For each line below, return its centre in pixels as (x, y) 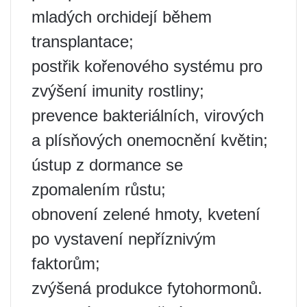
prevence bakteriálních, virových (148, 115)
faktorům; (66, 263)
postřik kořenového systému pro (147, 66)
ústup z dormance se (107, 164)
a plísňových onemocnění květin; (150, 140)
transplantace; (83, 41)
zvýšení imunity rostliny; (118, 90)
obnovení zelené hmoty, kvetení (146, 214)
